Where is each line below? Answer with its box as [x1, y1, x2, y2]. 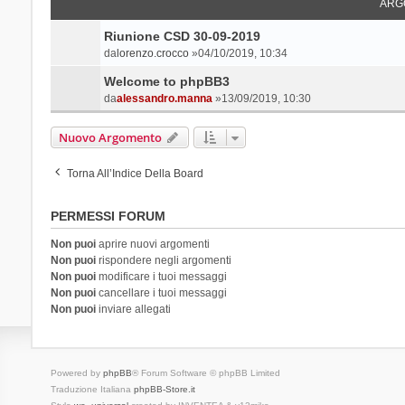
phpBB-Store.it [133, 383, 195, 394]
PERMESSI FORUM [50, 208, 165, 223]
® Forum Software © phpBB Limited [131, 367, 280, 378]
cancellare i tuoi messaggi [95, 286, 227, 299]
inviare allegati [95, 302, 171, 316]
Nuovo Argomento [58, 128, 162, 146]
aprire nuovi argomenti [95, 237, 210, 250]
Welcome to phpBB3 [103, 73, 230, 89]
